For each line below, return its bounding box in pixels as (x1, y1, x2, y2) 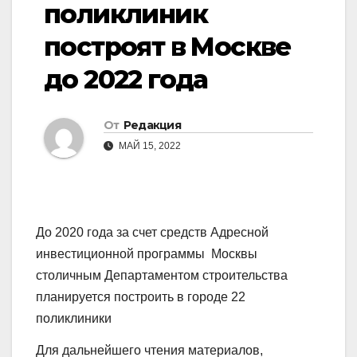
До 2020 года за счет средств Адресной (36, 226, 269, 240)
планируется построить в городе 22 (36, 290, 245, 304)
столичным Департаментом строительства (36, 269, 288, 283)
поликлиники (36, 312, 112, 326)
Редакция (123, 118, 182, 133)
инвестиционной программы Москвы (36, 247, 257, 261)
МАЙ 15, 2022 (116, 140, 181, 152)
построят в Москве (44, 31, 291, 63)
